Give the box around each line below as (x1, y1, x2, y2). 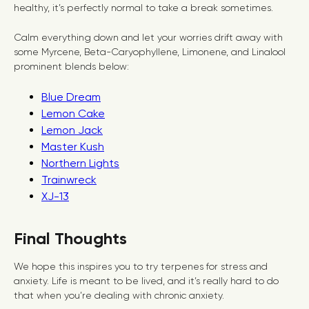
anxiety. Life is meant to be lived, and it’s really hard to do (14, 275, 279, 286)
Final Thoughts (14, 228, 127, 248)
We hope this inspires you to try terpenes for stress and (14, 261, 268, 272)
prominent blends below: (14, 61, 129, 72)
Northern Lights (41, 157, 119, 170)
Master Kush (41, 140, 104, 153)
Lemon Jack (41, 123, 103, 137)
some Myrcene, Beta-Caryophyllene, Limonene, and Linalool (14, 46, 286, 57)
